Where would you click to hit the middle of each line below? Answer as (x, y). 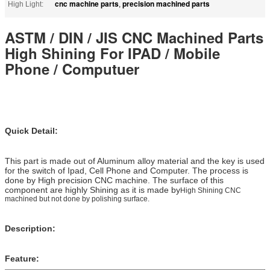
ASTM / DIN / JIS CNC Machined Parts (134, 37)
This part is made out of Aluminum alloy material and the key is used (135, 161)
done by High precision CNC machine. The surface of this (114, 180)
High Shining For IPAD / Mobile (112, 53)
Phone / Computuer (72, 68)
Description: (30, 228)
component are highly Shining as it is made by (93, 190)
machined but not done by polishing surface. (77, 199)
